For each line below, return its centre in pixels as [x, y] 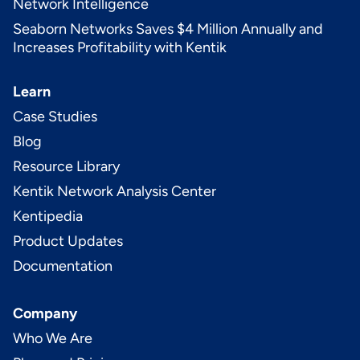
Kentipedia [48, 216]
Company [45, 313]
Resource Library [66, 166]
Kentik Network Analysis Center [115, 191]
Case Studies [55, 116]
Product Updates [68, 241]
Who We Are [53, 338]
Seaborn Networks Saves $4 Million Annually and [168, 29]
